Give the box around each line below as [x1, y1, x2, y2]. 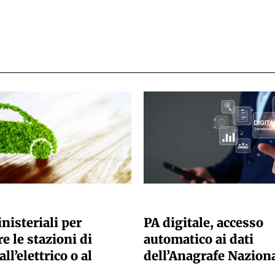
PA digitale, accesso [144, 215, 263, 231]
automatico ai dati [144, 231, 254, 247]
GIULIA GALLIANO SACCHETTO [144, 197, 254, 207]
